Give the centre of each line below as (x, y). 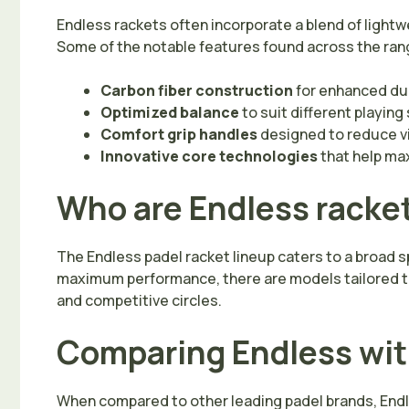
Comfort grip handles (179, 134)
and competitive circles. (139, 300)
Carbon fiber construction (197, 90)
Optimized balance (170, 112)
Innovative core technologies (209, 156)
